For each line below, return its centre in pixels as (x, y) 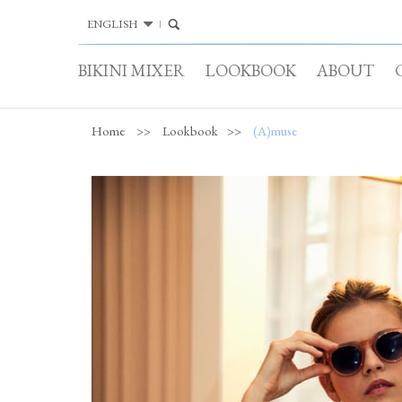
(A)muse (275, 131)
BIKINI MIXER (131, 70)
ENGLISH (113, 24)
